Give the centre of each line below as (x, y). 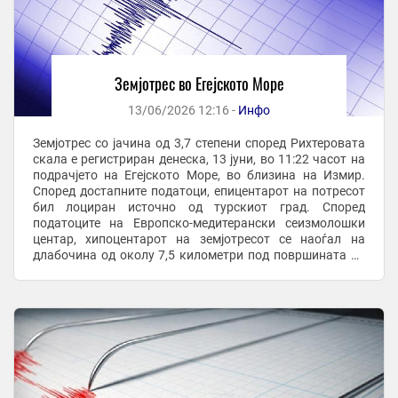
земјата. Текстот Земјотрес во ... (126, 271)
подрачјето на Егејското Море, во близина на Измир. (199, 175)
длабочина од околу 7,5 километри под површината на (199, 255)
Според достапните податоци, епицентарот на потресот (199, 191)
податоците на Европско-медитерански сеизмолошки (199, 223)
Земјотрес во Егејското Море (199, 84)
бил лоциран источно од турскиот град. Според (177, 207)
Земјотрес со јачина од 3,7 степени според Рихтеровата (199, 143)
